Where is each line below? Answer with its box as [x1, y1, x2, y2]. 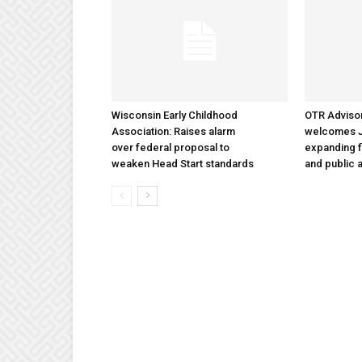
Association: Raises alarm [112, 125, 235, 137]
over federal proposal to [112, 141, 229, 154]
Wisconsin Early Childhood [112, 109, 238, 121]
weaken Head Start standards [112, 158, 256, 170]
